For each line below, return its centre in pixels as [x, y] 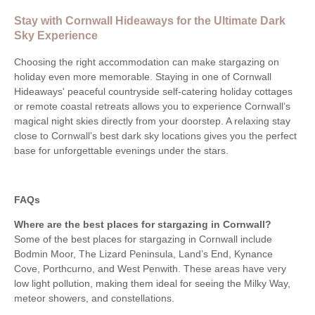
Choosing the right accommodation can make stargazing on [147, 62]
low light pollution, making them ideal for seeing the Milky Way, [152, 283]
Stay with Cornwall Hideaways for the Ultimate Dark [150, 21]
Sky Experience [56, 36]
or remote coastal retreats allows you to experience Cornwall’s [152, 106]
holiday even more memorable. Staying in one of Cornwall [143, 76]
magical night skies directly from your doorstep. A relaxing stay [152, 121]
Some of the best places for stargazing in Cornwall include [143, 239]
